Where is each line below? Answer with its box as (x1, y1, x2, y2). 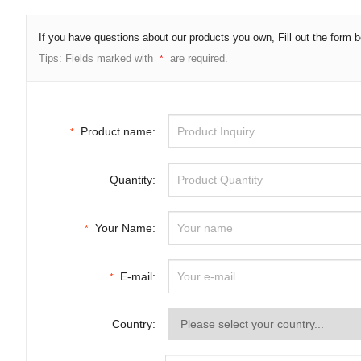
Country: (112, 317, 156, 330)
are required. (170, 52, 228, 64)
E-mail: (120, 270, 156, 283)
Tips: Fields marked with (39, 52, 153, 64)
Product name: (81, 125, 156, 138)
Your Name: (95, 222, 156, 234)
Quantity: (110, 173, 156, 186)
